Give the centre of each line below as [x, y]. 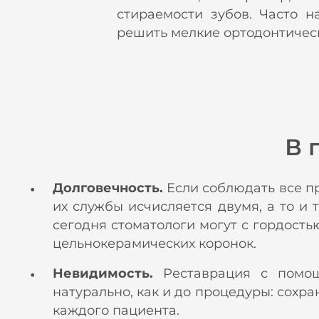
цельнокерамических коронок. [155, 244]
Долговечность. [108, 188]
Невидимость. [108, 273]
